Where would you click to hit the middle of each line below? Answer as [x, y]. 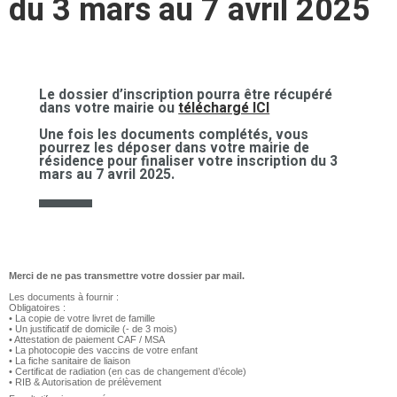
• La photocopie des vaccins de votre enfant [103, 350]
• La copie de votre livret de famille [82, 319]
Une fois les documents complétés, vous [174, 135]
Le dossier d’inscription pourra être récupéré [186, 94]
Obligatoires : [37, 308]
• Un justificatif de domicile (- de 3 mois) [93, 329]
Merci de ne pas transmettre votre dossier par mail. [127, 276]
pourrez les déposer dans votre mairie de [175, 148]
